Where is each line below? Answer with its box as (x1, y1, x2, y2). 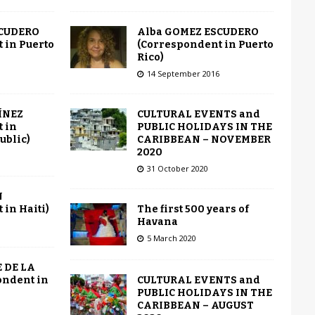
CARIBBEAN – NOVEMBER (136, 133, 271, 146)
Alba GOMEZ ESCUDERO (136, 25, 259, 38)
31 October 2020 (146, 162, 208, 174)
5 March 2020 (146, 232, 196, 243)
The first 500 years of (136, 202, 249, 215)
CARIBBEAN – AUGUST (136, 299, 254, 311)
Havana (136, 215, 178, 228)
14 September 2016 (146, 67, 219, 79)
